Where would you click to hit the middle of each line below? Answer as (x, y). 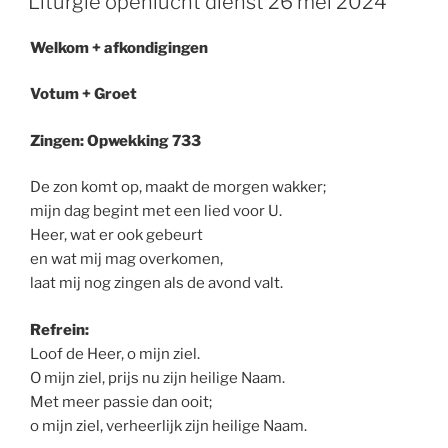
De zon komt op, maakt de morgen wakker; (178, 187)
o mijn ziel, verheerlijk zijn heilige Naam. (168, 425)
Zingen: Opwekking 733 (115, 140)
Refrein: (59, 329)
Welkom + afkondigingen (119, 47)
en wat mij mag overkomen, (126, 259)
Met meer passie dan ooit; (121, 401)
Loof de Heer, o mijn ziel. (115, 353)
